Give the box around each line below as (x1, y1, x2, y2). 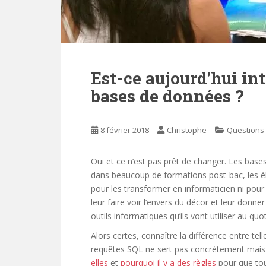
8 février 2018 (100, 125, 149, 135)
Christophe (167, 125, 207, 135)
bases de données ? (91, 85, 243, 107)
